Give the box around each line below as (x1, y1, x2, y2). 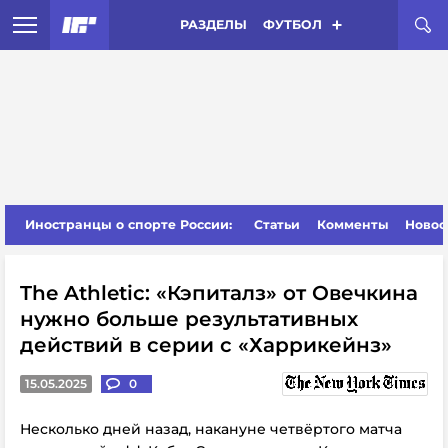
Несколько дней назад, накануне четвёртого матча (20, 420, 402, 438)
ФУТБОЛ (262, 17, 322, 32)
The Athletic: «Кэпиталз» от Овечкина (20, 281, 418, 305)
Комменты (316, 217, 389, 232)
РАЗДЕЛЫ (179, 17, 247, 32)
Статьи (254, 217, 301, 232)
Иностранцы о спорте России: (25, 217, 232, 232)
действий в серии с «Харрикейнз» (20, 333, 392, 357)
